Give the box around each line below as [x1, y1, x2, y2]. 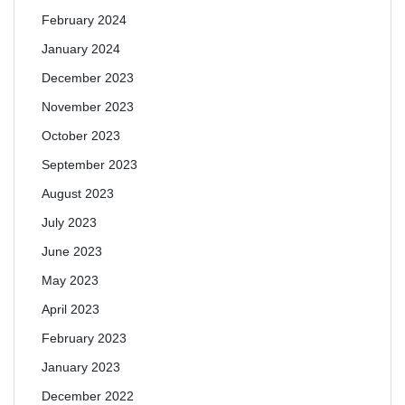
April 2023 [42, 302, 99, 316]
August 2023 [42, 186, 114, 201]
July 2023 [42, 215, 97, 230]
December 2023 [42, 71, 134, 85]
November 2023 [42, 99, 134, 114]
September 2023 [42, 157, 137, 172]
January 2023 [42, 360, 120, 374]
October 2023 [42, 128, 120, 143]
